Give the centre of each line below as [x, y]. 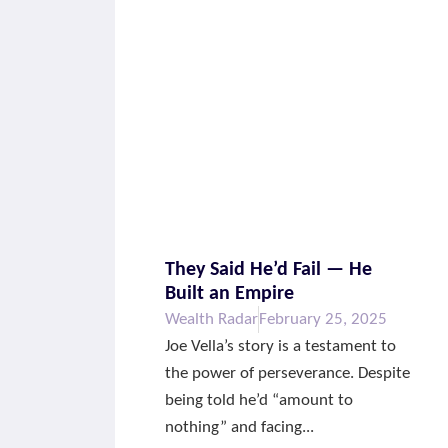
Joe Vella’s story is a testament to [281, 347]
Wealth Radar [212, 320]
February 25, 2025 [323, 320]
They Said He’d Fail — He [269, 270]
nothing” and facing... [240, 428]
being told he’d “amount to [259, 401]
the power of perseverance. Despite [288, 374]
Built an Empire [230, 294]
